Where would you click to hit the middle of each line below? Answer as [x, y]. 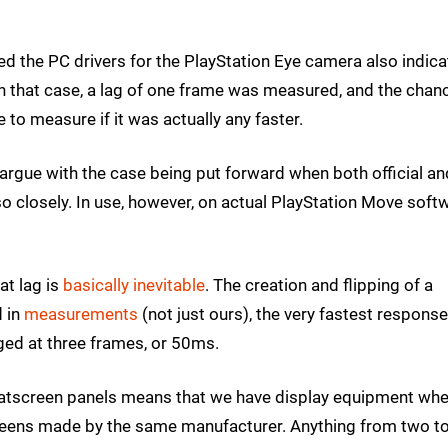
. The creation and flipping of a [319, 285]
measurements [81, 314]
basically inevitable [134, 285]
